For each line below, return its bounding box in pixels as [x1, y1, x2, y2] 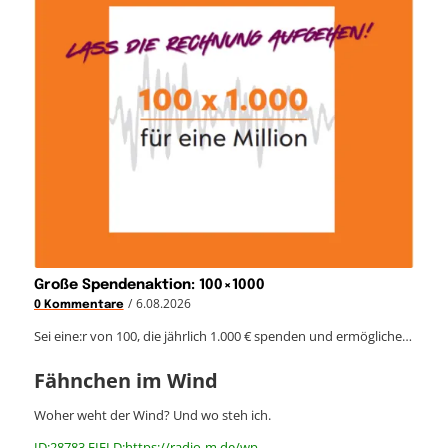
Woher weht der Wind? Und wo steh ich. [33, 405, 271, 424]
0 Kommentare [33, 298, 124, 311]
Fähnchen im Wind [33, 366, 218, 394]
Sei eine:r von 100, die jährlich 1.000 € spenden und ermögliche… [33, 326, 412, 345]
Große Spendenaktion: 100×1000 [33, 277, 265, 292]
